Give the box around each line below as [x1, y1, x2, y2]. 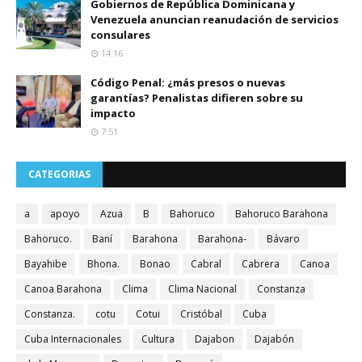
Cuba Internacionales [24, 332, 121, 346]
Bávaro [267, 232, 300, 246]
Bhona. [87, 257, 120, 271]
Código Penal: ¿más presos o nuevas [90, 75, 285, 90]
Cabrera [242, 257, 280, 271]
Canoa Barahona [24, 282, 102, 296]
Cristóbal [180, 307, 222, 321]
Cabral [191, 257, 221, 271]
